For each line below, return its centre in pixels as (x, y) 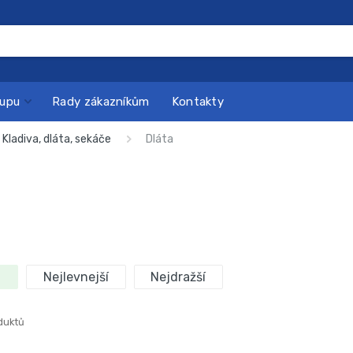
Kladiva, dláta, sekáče (56, 139)
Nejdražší (178, 277)
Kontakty (198, 101)
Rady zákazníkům (101, 101)
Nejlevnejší (76, 277)
